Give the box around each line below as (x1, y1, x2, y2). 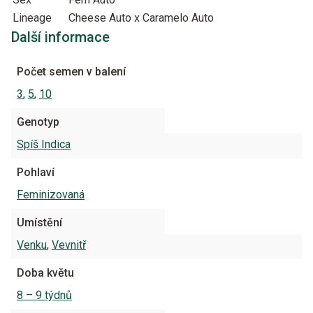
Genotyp (17, 115, 59, 129)
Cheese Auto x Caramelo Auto (68, 11, 214, 24)
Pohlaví (17, 166, 54, 179)
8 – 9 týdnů (17, 289, 72, 302)
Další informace (11, 29, 110, 45)
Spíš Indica (17, 138, 71, 151)
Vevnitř (52, 238, 86, 252)
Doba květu (17, 266, 74, 279)
